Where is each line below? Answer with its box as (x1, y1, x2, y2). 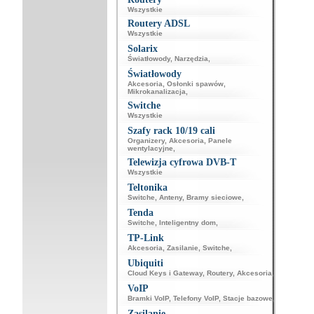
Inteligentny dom (158, 219, 216, 226)
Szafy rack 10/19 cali (127, 125, 215, 136)
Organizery (127, 137, 165, 144)
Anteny (158, 193, 182, 201)
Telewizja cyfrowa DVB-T (127, 157, 236, 168)
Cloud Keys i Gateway (127, 269, 203, 277)
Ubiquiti (127, 258, 163, 268)
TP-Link (127, 233, 164, 243)
